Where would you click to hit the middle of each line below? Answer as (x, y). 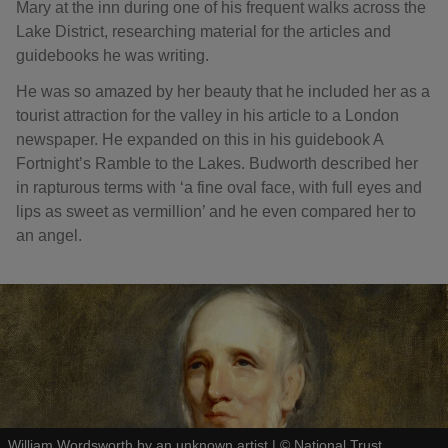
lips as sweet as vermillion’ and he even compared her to (216, 211)
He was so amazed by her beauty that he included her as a (223, 91)
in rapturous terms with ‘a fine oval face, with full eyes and (219, 187)
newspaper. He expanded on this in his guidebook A (199, 139)
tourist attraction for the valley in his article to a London (207, 115)
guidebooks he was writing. (112, 55)
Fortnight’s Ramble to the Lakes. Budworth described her (217, 163)
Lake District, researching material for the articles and (203, 31)
